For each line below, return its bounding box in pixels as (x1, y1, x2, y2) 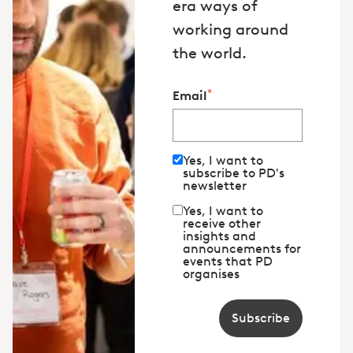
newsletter (183, 177, 247, 193)
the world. (173, 43, 247, 62)
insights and (183, 228, 256, 243)
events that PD (183, 253, 273, 269)
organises (183, 266, 240, 281)
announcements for (183, 240, 301, 256)
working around (173, 19, 288, 39)
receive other (183, 215, 261, 231)
